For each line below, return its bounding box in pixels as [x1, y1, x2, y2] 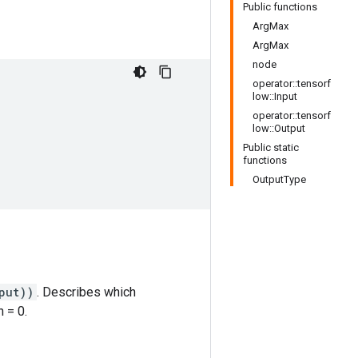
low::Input [253, 90, 297, 102]
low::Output [253, 122, 305, 134]
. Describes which [37, 284, 136, 300]
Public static [243, 141, 299, 153]
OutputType [253, 173, 306, 185]
